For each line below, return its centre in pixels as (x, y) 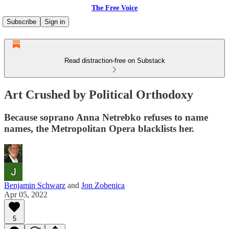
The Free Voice (114, 8)
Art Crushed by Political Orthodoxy (99, 94)
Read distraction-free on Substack (114, 61)
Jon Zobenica (103, 185)
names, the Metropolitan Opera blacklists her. (99, 128)
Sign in (55, 22)
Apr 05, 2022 (26, 194)
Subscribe (21, 22)
